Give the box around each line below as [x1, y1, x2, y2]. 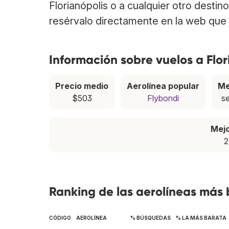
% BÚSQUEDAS [130, 215, 171, 221]
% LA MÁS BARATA [176, 215, 226, 221]
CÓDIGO [49, 215, 71, 221]
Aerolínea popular [127, 81, 199, 91]
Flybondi [147, 93, 179, 104]
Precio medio [55, 81, 108, 91]
